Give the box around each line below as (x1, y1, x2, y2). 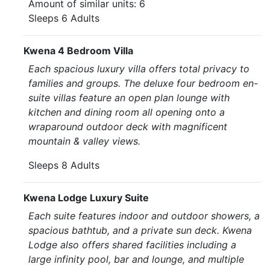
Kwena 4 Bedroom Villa (24, 45, 133, 57)
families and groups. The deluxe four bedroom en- (28, 77, 258, 89)
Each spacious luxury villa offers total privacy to (28, 63, 250, 75)
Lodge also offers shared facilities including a (28, 239, 236, 251)
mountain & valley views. (28, 135, 140, 147)
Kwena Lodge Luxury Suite (24, 192, 149, 204)
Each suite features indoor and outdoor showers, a (28, 210, 260, 222)
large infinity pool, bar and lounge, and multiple (28, 253, 244, 265)
